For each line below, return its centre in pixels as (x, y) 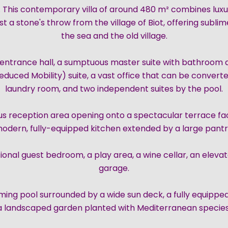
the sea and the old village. (114, 36)
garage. (114, 168)
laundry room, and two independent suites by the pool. (114, 89)
